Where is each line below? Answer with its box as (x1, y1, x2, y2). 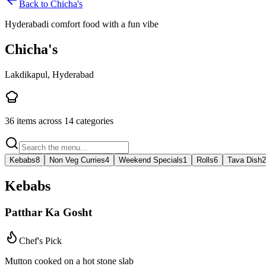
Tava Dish (227, 155, 262, 164)
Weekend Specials (119, 155, 183, 164)
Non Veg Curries (49, 155, 105, 164)
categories (74, 115, 113, 126)
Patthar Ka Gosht (5, 205, 92, 218)
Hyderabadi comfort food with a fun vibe (5, 19, 159, 29)
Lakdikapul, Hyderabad (5, 69, 94, 80)
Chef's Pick (19, 236, 62, 246)
